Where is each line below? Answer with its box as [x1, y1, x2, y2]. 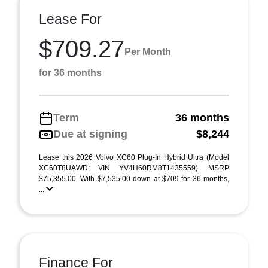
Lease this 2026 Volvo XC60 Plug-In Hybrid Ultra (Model [39, 153, 229, 162]
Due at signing [53, 128, 127, 140]
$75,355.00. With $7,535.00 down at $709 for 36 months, [39, 175, 229, 183]
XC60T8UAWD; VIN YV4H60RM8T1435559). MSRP [39, 164, 229, 172]
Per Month [124, 46, 171, 57]
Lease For [39, 11, 102, 27]
